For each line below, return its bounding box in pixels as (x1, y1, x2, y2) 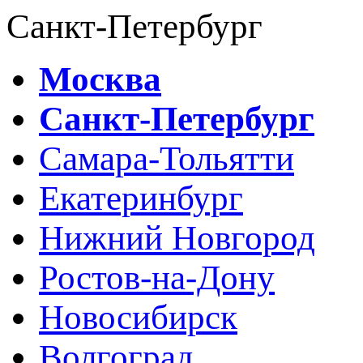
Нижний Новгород (39, 219, 315, 257)
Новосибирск (39, 298, 237, 336)
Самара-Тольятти (39, 139, 294, 177)
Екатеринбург (39, 179, 243, 217)
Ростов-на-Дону (39, 258, 275, 297)
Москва (39, 60, 161, 98)
